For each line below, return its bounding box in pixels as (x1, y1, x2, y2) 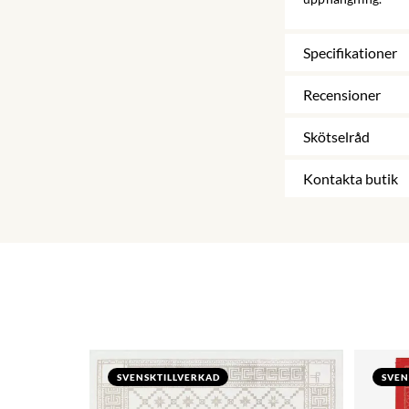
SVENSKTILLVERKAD (116, 372, 220, 383)
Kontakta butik (303, 170, 398, 188)
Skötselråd (303, 128, 370, 146)
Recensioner (303, 86, 381, 104)
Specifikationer (303, 44, 397, 62)
